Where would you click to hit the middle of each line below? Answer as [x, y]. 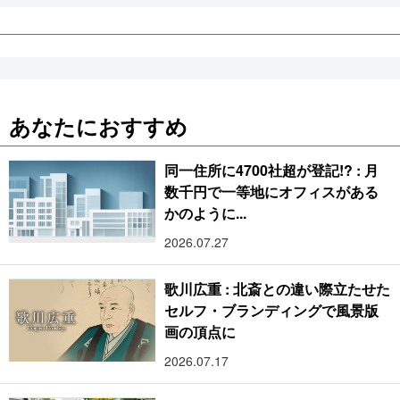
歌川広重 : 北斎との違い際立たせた [277, 289]
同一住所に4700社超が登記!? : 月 [271, 171]
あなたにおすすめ [98, 126]
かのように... [206, 213]
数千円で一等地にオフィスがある [272, 192]
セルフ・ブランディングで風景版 [272, 311]
